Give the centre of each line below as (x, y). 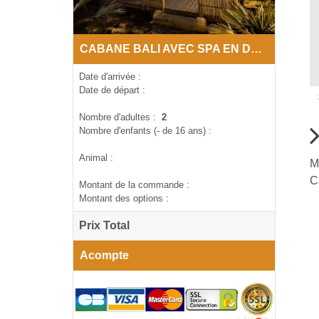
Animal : (96, 157)
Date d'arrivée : (110, 76)
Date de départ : (112, 90)
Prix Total (104, 225)
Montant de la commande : (134, 184)
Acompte (104, 255)
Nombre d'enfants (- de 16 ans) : (145, 130)
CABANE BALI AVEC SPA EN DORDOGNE (256, 48)
